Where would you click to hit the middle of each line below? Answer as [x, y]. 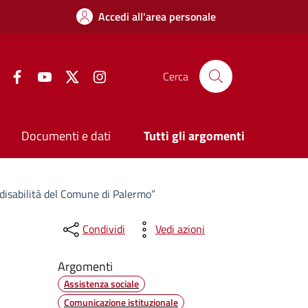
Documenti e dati [66, 136]
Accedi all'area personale [157, 16]
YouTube [70, 75]
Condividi [103, 229]
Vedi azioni [180, 229]
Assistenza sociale [101, 283]
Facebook [46, 75]
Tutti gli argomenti [194, 136]
